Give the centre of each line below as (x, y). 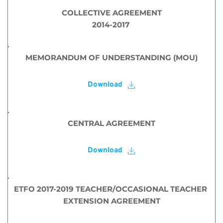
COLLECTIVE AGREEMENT (111, 13)
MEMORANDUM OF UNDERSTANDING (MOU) (111, 57)
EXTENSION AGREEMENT (111, 201)
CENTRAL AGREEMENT (111, 123)
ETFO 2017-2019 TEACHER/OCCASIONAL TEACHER (111, 189)
